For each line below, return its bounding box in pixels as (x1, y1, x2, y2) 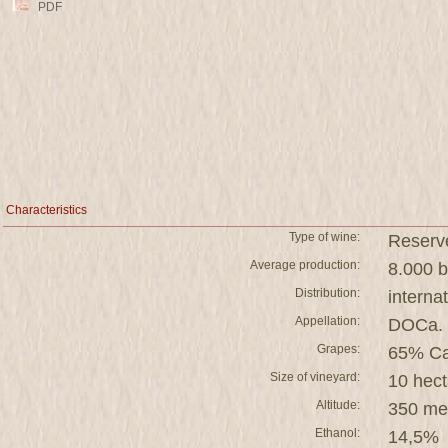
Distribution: (295, 286, 360, 300)
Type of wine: (289, 230, 360, 244)
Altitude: (316, 398, 360, 412)
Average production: (250, 258, 360, 272)
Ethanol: (315, 426, 360, 440)
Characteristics (6, 203, 87, 217)
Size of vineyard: (270, 370, 360, 384)
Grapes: (317, 342, 360, 356)
